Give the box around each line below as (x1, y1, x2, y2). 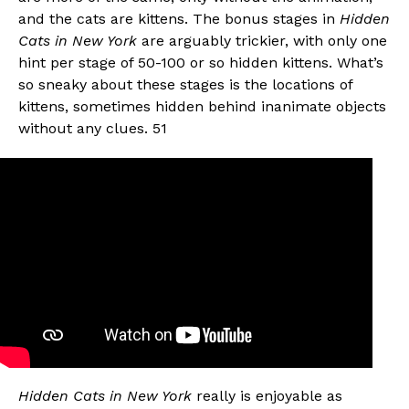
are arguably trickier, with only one (137, 31, 387, 49)
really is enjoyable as (192, 387, 342, 405)
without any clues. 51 (18, 119, 167, 137)
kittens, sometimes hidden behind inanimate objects (18, 97, 386, 115)
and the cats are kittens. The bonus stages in (18, 9, 340, 27)
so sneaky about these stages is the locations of (18, 75, 352, 93)
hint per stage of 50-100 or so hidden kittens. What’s (18, 53, 383, 71)
